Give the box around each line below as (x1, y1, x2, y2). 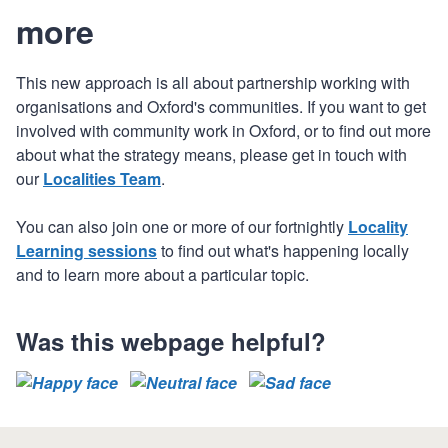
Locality (348, 214, 408, 238)
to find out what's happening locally (157, 238, 409, 262)
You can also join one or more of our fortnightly (16, 214, 348, 238)
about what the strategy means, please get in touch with (16, 142, 407, 166)
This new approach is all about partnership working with (16, 70, 410, 94)
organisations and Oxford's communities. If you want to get (16, 94, 426, 118)
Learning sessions (16, 238, 157, 262)
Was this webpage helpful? (16, 323, 326, 358)
